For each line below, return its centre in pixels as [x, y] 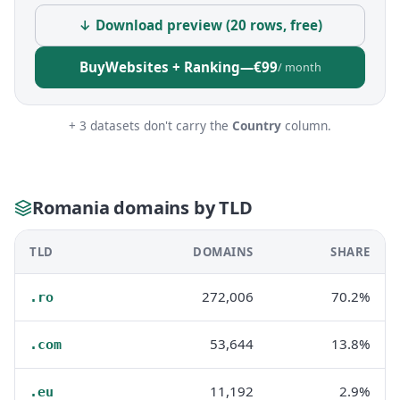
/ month [299, 67]
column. [306, 125]
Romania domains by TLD [142, 207]
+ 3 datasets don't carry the [150, 125]
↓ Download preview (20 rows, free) [200, 25]
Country [257, 125]
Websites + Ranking [172, 67]
